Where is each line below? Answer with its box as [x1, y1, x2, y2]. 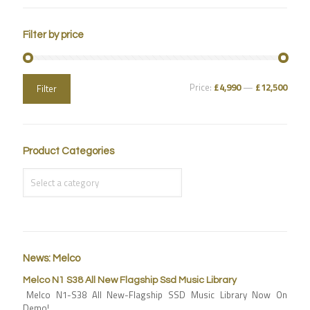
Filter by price [23, 30, 84, 40]
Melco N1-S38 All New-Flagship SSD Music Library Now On [26, 287, 287, 302]
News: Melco [23, 253, 80, 264]
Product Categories [23, 145, 114, 156]
